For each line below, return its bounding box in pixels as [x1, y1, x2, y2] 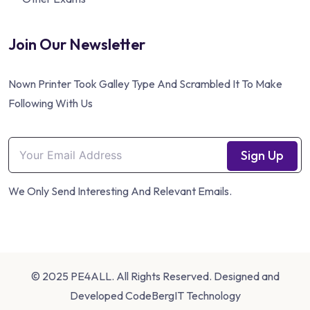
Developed [69, 289, 125, 303]
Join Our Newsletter [8, 35, 145, 55]
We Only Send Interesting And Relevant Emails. [8, 184, 232, 199]
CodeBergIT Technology [125, 289, 241, 303]
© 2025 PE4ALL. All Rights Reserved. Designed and [30, 269, 280, 284]
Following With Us [8, 96, 93, 111]
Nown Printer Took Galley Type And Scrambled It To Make [8, 77, 282, 91]
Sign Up [241, 147, 284, 164]
